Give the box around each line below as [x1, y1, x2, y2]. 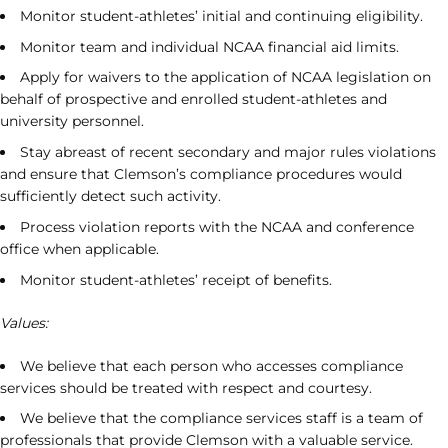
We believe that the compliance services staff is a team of [20, 409, 423, 428]
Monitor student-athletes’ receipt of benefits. [20, 270, 332, 289]
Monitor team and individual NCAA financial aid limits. [20, 37, 399, 56]
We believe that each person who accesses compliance [20, 356, 403, 375]
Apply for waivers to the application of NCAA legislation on [20, 68, 431, 87]
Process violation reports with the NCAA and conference [20, 217, 414, 236]
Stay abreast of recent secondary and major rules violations [20, 143, 436, 161]
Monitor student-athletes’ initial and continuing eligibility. [20, 6, 423, 25]
